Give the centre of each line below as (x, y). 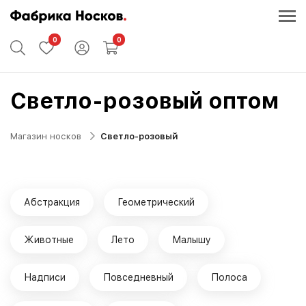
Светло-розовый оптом (144, 101)
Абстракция (52, 202)
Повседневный (138, 277)
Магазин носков (46, 136)
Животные (49, 239)
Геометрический (156, 202)
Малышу (192, 239)
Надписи (45, 277)
